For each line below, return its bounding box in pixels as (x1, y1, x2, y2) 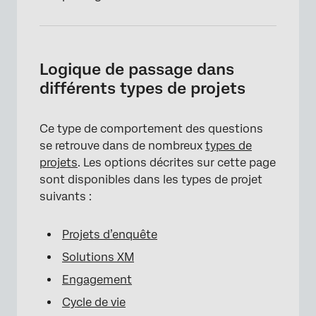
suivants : (39, 190, 92, 203)
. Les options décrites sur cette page (78, 156, 276, 169)
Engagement (62, 273, 132, 286)
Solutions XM (62, 250, 134, 264)
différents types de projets (39, 79, 245, 97)
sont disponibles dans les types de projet (39, 173, 262, 186)
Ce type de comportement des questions (39, 122, 263, 135)
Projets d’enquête (62, 228, 157, 241)
